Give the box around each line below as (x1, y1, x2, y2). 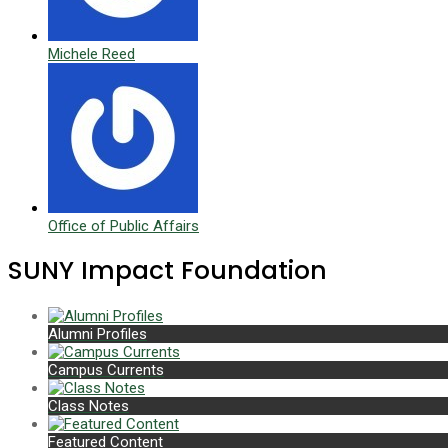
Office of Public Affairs (48, 217, 199, 236)
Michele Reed (48, 45, 135, 64)
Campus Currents (48, 360, 164, 379)
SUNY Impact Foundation (8, 253, 327, 289)
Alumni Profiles (48, 324, 147, 343)
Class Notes (48, 396, 129, 415)
